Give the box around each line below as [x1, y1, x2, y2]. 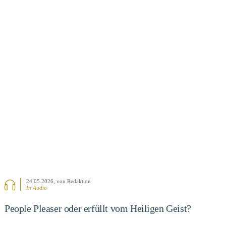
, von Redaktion [53, 178, 91, 184]
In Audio [26, 184, 47, 191]
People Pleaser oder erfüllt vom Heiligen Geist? [4, 202, 191, 214]
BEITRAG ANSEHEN [81, 62, 145, 70]
